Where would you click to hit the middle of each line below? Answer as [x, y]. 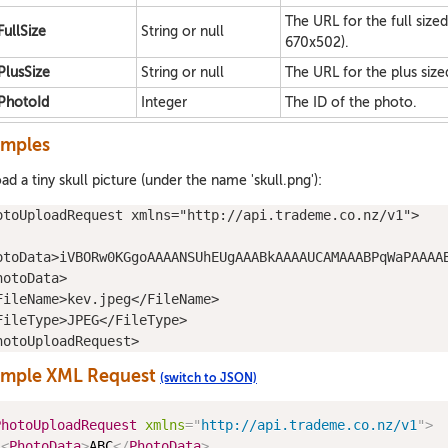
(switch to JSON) [208, 378]
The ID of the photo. [351, 102]
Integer [164, 102]
